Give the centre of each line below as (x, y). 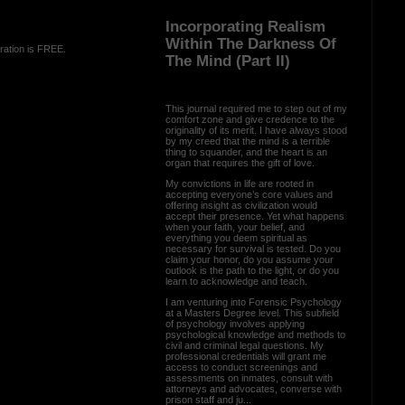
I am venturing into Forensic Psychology (253, 301)
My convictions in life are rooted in (239, 183)
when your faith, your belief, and (235, 226)
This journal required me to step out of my (256, 108)
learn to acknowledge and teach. (236, 281)
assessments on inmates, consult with (249, 377)
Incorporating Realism (245, 27)
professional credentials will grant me (245, 356)
